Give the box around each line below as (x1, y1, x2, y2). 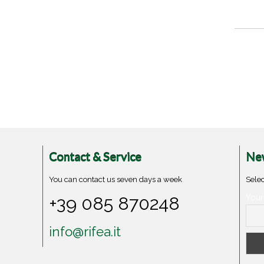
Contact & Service (49, 150, 142, 164)
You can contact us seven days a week (49, 175, 183, 184)
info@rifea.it (49, 224, 121, 239)
